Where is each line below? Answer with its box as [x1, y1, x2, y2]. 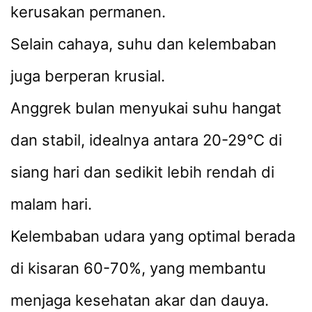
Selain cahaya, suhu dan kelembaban [10, 35, 276, 54]
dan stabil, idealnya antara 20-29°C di [10, 131, 282, 150]
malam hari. [10, 195, 92, 214]
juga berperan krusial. [10, 67, 165, 86]
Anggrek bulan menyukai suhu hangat [10, 99, 281, 118]
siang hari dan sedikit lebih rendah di [10, 163, 274, 182]
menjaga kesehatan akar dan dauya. [10, 291, 269, 310]
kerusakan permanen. [10, 3, 166, 22]
